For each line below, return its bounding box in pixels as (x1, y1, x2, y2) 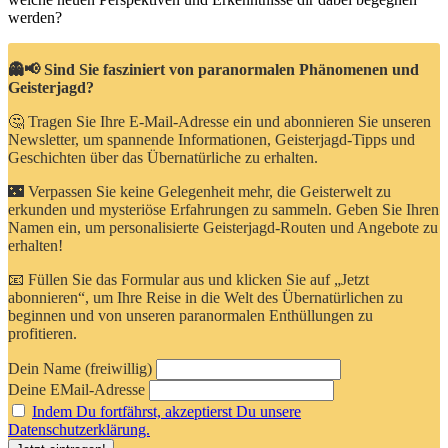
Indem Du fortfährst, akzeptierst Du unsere (32, 402, 301, 420)
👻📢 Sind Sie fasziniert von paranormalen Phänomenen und (8, 60, 419, 78)
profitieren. (8, 324, 77, 342)
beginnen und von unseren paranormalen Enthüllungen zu (8, 306, 373, 324)
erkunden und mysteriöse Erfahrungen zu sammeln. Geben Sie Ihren (8, 200, 439, 218)
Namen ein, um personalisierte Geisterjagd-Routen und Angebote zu (8, 218, 438, 236)
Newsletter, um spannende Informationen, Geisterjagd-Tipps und (8, 130, 415, 148)
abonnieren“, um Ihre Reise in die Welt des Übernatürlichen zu (8, 288, 403, 306)
